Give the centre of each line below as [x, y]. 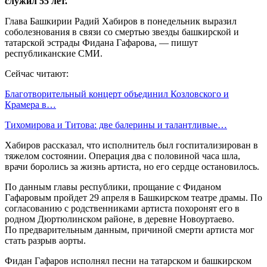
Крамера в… [30, 104]
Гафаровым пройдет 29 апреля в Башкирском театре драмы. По [133, 197]
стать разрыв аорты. [45, 240]
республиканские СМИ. [54, 53]
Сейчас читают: [37, 73]
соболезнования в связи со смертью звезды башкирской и [122, 32]
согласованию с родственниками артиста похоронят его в [122, 208]
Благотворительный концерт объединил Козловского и [117, 94]
